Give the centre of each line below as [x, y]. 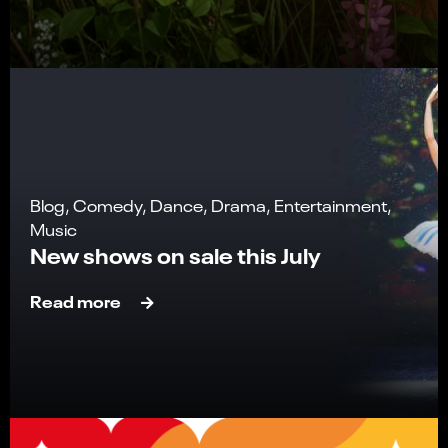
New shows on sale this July [175, 255]
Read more [75, 301]
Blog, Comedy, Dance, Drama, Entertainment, [211, 205]
